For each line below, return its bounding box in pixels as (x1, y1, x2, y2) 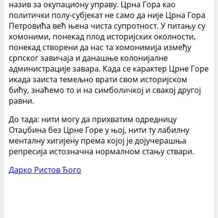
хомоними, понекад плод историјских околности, (9, 31, 196, 42)
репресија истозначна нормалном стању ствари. (9, 146, 194, 157)
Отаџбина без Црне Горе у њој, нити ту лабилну (9, 125, 189, 136)
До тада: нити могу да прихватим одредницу (9, 114, 177, 125)
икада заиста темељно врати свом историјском (9, 74, 187, 85)
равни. (9, 95, 34, 107)
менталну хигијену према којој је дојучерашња (9, 135, 186, 146)
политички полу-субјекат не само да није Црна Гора (9, 10, 205, 21)
